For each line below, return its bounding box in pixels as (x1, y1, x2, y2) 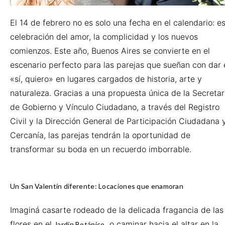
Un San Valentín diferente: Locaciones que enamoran (10, 182, 183, 190)
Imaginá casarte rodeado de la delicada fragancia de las (10, 205, 223, 215)
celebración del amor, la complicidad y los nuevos (10, 32, 198, 42)
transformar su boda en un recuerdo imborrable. (10, 144, 191, 154)
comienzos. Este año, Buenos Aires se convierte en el (10, 46, 210, 56)
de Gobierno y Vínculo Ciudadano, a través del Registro (10, 102, 219, 112)
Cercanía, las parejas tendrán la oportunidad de (10, 130, 190, 140)
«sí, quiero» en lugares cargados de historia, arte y (10, 74, 202, 84)
